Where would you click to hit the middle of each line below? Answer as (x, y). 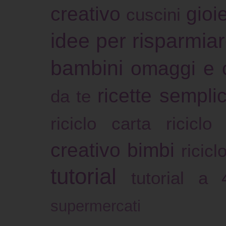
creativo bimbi (112, 150)
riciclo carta (101, 124)
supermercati (96, 206)
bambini (87, 68)
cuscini (154, 15)
